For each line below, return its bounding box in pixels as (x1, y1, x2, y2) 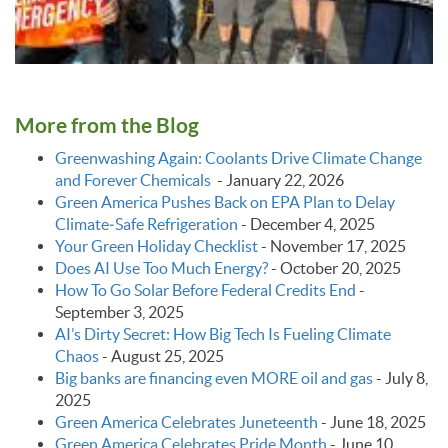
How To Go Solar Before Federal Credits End (55, 280, 356, 299)
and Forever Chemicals (55, 170, 214, 189)
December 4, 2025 (250, 214, 375, 233)
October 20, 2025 (280, 258, 401, 277)
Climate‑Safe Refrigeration (55, 214, 238, 233)
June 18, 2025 (330, 412, 426, 431)
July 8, (385, 368, 428, 387)
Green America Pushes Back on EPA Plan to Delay (55, 192, 395, 211)
